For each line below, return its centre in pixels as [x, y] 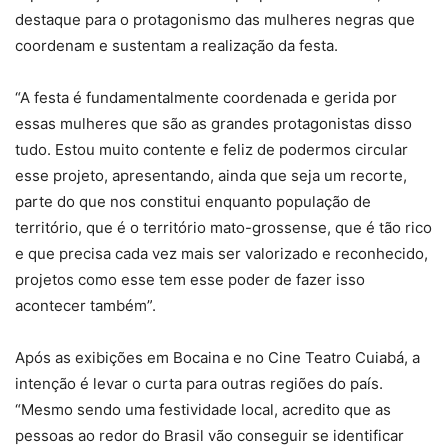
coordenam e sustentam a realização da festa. [176, 45]
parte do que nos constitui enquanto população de [193, 201]
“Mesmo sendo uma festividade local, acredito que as [203, 409]
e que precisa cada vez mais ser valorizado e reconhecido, [221, 253]
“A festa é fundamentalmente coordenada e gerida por [206, 97]
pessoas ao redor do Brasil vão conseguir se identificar [209, 435]
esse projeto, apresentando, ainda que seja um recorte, [211, 175]
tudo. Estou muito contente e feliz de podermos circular [211, 149]
